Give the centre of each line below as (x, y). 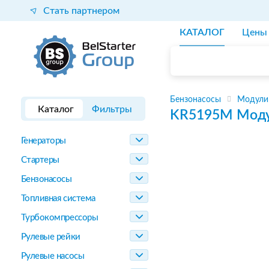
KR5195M (201, 115)
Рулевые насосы (53, 256)
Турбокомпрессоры (59, 218)
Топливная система (58, 198)
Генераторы (43, 141)
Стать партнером (81, 11)
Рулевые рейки (50, 237)
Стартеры (40, 160)
